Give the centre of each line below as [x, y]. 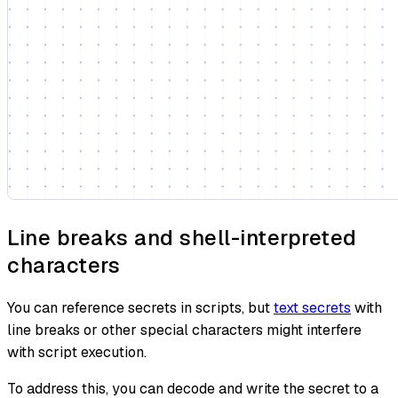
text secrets [312, 307]
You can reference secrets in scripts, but [140, 307]
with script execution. [77, 352]
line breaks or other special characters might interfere [184, 330]
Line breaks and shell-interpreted [182, 238]
